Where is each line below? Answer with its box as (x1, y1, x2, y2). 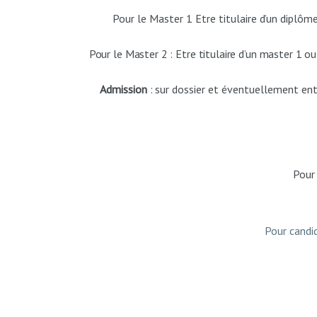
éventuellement (221, 82, 299, 96)
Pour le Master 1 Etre (112, 11, 216, 25)
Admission (99, 82, 147, 96)
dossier (172, 82, 206, 96)
